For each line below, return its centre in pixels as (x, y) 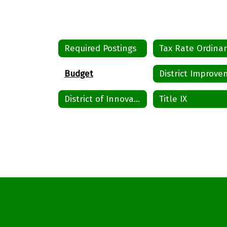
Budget (79, 73)
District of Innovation (137, 99)
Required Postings (100, 48)
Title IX (173, 99)
